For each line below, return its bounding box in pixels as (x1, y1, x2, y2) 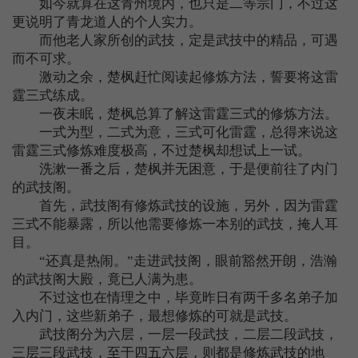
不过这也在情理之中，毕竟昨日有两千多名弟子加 (12, 290, 338, 305)
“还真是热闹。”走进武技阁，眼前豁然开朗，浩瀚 (12, 253, 337, 268)
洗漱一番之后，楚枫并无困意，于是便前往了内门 (12, 161, 338, 177)
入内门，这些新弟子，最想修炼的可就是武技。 (12, 308, 297, 324)
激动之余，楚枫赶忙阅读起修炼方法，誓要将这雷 (12, 70, 338, 85)
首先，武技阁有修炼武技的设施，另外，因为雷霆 (12, 198, 338, 213)
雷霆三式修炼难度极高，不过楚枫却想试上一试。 (12, 143, 311, 158)
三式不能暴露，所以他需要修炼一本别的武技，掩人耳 (12, 217, 338, 232)
